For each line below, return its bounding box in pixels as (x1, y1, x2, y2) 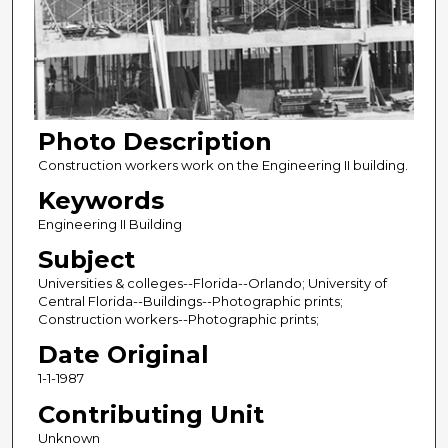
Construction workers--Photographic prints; (37, 311, 319, 328)
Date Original (37, 340, 209, 370)
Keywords (37, 186, 164, 216)
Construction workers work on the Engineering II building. (37, 157, 408, 174)
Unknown (37, 429, 100, 446)
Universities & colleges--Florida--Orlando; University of (37, 275, 387, 292)
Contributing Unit (37, 399, 264, 429)
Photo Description (37, 127, 272, 157)
